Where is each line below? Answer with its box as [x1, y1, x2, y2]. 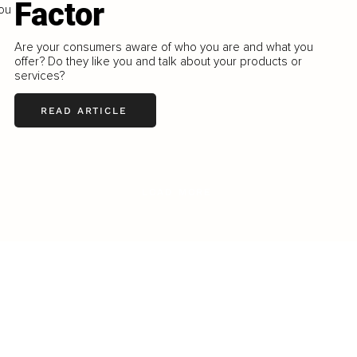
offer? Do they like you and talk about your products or [14, 54, 303, 69]
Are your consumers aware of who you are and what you [14, 40, 314, 55]
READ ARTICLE [40, 104, 127, 116]
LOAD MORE [141, 186, 213, 198]
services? [14, 69, 65, 84]
